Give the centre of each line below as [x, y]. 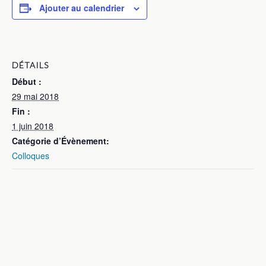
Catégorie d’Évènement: [61, 140]
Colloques [31, 155]
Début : [27, 81]
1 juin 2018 [33, 126]
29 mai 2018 [35, 96]
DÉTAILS [30, 65]
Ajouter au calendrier [82, 8]
